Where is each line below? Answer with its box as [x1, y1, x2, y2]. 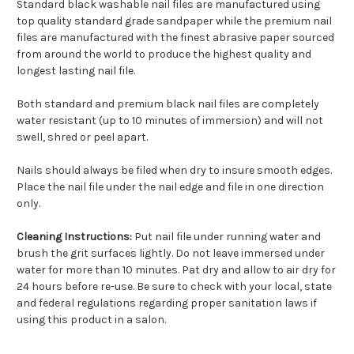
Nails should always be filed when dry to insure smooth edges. [17, 164, 332, 178]
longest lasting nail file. [17, 64, 135, 78]
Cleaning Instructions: [17, 230, 132, 244]
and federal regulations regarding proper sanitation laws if [17, 296, 317, 311]
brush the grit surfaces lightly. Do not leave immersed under [17, 247, 325, 261]
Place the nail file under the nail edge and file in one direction [17, 180, 324, 194]
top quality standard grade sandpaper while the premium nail [17, 14, 332, 28]
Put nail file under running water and [132, 230, 321, 244]
